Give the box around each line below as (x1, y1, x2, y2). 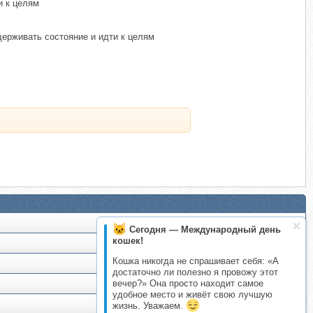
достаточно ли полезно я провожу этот (112, 267, 278, 277)
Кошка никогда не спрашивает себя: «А (112, 256, 279, 266)
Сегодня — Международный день (129, 224, 281, 235)
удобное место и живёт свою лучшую (112, 289, 272, 300)
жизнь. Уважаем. (112, 300, 186, 311)
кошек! (112, 235, 143, 246)
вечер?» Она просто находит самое (112, 278, 263, 289)
